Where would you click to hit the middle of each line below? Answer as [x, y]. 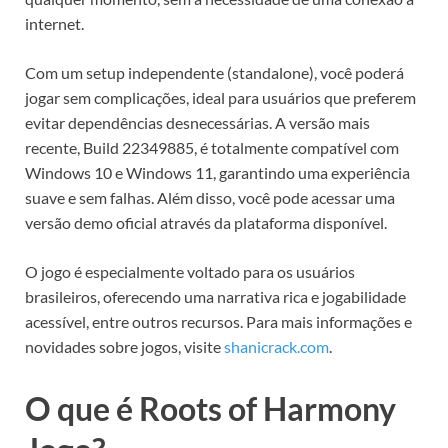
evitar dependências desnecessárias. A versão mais [197, 123]
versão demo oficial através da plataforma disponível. [206, 223]
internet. [54, 24]
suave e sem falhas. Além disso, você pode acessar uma [210, 198]
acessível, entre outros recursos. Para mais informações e [218, 322]
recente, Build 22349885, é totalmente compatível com [212, 148]
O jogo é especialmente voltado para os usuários [190, 272]
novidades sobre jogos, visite [124, 347]
